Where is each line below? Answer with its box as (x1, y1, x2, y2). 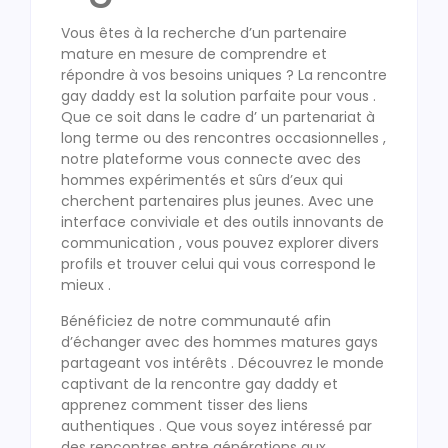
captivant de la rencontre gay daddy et (61, 373, 338, 394)
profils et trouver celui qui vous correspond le (61, 254, 376, 275)
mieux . (61, 275, 111, 296)
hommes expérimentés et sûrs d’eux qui (61, 170, 343, 191)
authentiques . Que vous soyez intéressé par (61, 415, 372, 436)
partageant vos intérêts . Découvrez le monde (61, 352, 384, 373)
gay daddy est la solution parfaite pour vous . (61, 86, 376, 107)
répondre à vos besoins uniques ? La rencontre (61, 65, 387, 86)
